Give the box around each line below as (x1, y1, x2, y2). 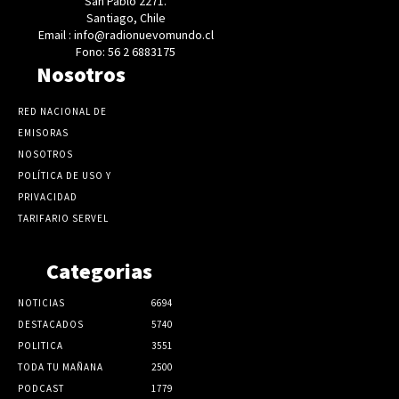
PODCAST (18, 381, 64, 395)
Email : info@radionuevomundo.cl (37, 26, 214, 43)
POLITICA (18, 338, 63, 352)
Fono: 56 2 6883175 (76, 43, 176, 60)
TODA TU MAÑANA (18, 360, 103, 373)
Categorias (46, 256, 153, 285)
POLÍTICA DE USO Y (18, 168, 111, 182)
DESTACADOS (18, 317, 84, 330)
